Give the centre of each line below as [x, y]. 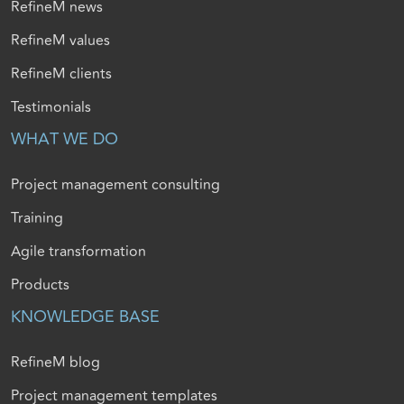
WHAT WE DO [64, 139]
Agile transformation [78, 252]
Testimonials [51, 108]
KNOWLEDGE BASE [85, 317]
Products [40, 285]
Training [37, 219]
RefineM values [60, 41]
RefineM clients [61, 74]
